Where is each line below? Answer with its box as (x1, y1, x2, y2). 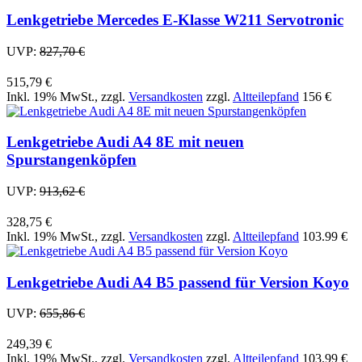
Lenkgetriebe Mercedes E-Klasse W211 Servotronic (6, 11, 343, 28)
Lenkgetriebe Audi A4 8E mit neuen (6, 133, 244, 151)
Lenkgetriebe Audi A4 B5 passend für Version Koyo (6, 273, 349, 291)
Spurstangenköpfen (6, 151, 137, 169)
